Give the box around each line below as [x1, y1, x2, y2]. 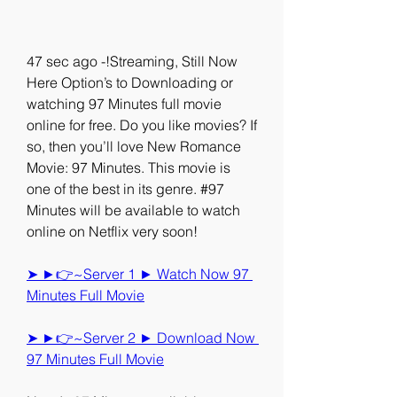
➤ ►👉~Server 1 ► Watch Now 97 [27, 265, 249, 283]
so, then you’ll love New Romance [27, 137, 241, 155]
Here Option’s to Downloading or [27, 74, 233, 91]
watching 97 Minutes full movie [27, 95, 222, 113]
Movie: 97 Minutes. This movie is [27, 159, 230, 176]
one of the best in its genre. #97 [27, 180, 224, 198]
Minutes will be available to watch [27, 201, 240, 219]
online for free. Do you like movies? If [27, 116, 257, 134]
